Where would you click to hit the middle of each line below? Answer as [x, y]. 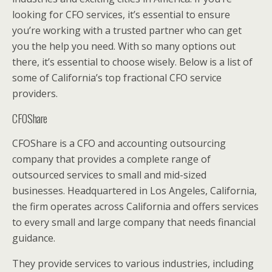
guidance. [34, 238]
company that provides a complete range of [111, 159]
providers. [35, 93]
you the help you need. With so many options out [124, 46]
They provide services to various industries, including [133, 263]
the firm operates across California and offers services [135, 206]
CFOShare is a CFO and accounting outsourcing [119, 143]
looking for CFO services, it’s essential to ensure [121, 14]
